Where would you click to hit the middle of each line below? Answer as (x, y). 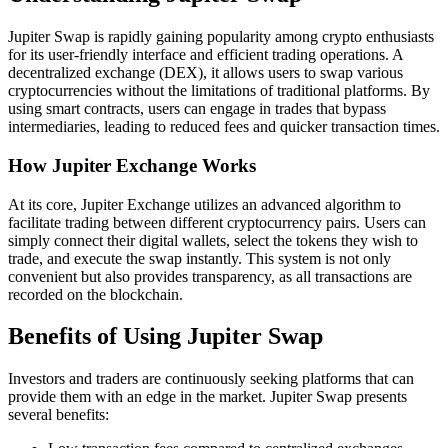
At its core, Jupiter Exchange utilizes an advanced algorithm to (204, 204)
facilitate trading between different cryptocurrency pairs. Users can (217, 222)
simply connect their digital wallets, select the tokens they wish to (213, 240)
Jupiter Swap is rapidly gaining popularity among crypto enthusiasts (221, 37)
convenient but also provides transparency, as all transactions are (210, 276)
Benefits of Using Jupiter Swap (165, 336)
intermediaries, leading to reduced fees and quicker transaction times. (224, 127)
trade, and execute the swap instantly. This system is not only (199, 258)
